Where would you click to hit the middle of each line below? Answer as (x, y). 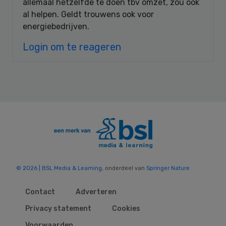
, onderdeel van (124, 168)
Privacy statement (58, 208)
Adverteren (96, 192)
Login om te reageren (72, 47)
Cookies (126, 208)
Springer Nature (168, 168)
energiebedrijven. (56, 26)
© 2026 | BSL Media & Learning (59, 168)
